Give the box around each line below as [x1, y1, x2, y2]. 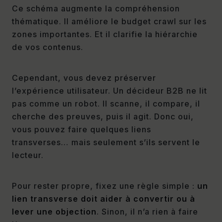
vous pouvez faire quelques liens [12, 124, 151, 135]
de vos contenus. [12, 42, 83, 53]
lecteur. [12, 150, 44, 161]
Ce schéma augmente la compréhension [12, 3, 180, 14]
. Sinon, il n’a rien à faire [97, 207, 198, 217]
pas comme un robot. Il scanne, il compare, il [12, 99, 200, 109]
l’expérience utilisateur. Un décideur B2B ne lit [12, 86, 207, 96]
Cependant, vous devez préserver [12, 73, 156, 83]
